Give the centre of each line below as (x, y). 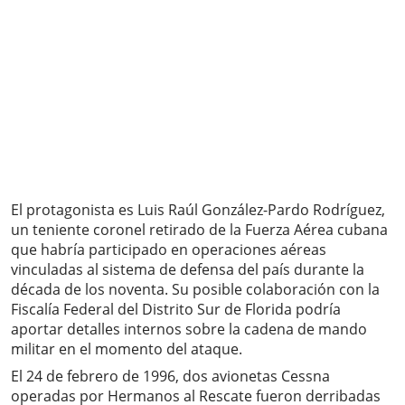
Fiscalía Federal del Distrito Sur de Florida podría (176, 310)
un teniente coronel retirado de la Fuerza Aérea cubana (199, 230)
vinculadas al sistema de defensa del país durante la (188, 270)
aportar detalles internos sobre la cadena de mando (189, 330)
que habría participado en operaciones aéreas (169, 250)
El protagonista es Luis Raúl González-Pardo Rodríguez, (198, 210)
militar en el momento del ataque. (127, 349)
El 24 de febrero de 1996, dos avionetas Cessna (170, 377)
